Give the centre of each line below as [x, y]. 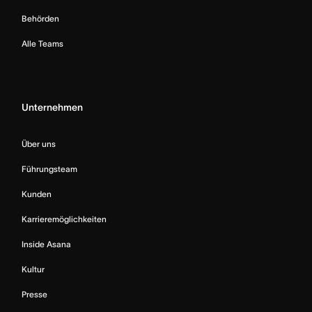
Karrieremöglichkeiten [64, 219]
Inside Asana [46, 244]
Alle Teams [42, 43]
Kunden [37, 194]
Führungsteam [49, 169]
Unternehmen [52, 107]
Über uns [39, 143]
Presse [34, 294]
